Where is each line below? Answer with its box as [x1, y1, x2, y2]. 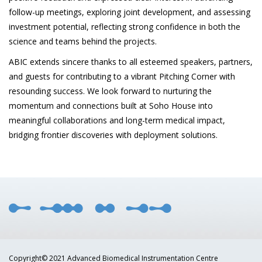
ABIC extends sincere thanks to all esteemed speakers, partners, [9, 56, 253, 67]
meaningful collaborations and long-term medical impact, [9, 114, 225, 126]
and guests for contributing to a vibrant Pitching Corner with [9, 70, 235, 82]
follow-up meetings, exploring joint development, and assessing [9, 6, 250, 18]
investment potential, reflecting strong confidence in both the [9, 20, 240, 32]
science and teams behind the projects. [9, 35, 157, 47]
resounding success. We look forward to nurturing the [9, 85, 212, 96]
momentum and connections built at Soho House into [9, 99, 213, 111]
